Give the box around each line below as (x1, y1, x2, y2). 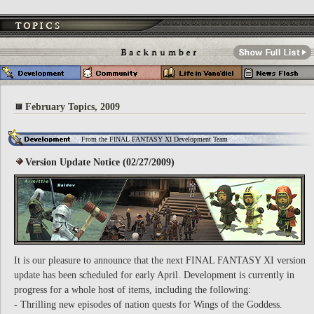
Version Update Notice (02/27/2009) (25, 157, 175, 168)
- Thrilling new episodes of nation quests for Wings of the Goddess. (14, 299, 282, 310)
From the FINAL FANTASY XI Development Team (81, 135, 228, 143)
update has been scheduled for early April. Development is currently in (14, 270, 294, 280)
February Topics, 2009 (25, 102, 120, 112)
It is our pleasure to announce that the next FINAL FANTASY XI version (14, 255, 306, 266)
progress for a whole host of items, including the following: (14, 285, 251, 295)
